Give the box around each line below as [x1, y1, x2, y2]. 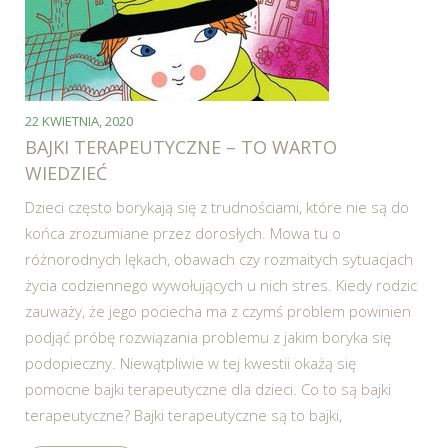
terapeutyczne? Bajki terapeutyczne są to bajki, [25, 405, 342, 426]
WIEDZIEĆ [25, 161, 107, 186]
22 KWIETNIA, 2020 [25, 112, 133, 131]
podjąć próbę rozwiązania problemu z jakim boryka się [25, 327, 391, 348]
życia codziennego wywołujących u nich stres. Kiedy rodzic [25, 275, 417, 296]
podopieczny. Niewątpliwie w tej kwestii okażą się [25, 353, 356, 374]
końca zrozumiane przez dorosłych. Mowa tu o [25, 223, 341, 244]
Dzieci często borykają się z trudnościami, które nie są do [25, 197, 409, 218]
